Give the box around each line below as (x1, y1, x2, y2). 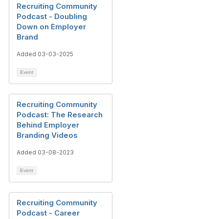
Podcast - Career (17, 208, 80, 218)
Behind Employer (17, 120, 79, 130)
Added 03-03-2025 (17, 50, 73, 58)
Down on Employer (17, 22, 86, 31)
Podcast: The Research (17, 110, 103, 119)
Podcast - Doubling (17, 12, 87, 21)
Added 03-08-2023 (17, 149, 74, 156)
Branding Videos (17, 131, 78, 140)
